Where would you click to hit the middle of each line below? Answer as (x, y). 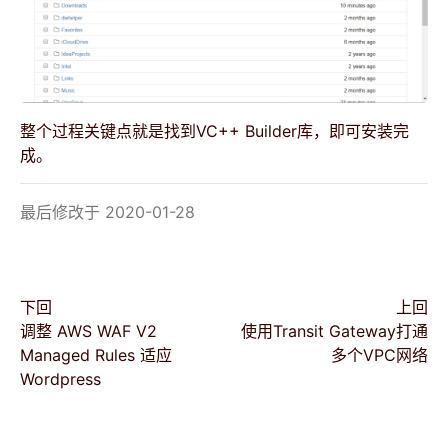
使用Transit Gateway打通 (334, 331)
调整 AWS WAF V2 (88, 331)
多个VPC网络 (379, 355)
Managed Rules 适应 (96, 355)
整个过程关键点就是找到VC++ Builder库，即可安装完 (214, 131)
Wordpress (60, 379)
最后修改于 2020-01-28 (107, 212)
